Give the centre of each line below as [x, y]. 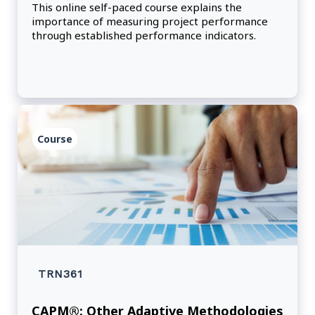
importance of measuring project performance [150, 21]
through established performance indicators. [144, 36]
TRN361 [60, 274]
